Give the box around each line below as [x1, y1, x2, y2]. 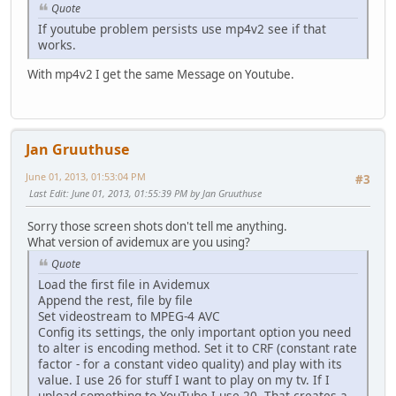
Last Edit [29, 186, 66, 200]
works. [38, 35, 76, 53]
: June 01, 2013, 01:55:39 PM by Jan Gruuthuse [66, 186, 262, 200]
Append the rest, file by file [38, 291, 193, 308]
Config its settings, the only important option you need [38, 323, 351, 340]
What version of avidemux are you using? [27, 234, 250, 251]
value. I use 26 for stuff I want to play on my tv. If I [38, 370, 330, 388]
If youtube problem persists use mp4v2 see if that [38, 19, 326, 37]
